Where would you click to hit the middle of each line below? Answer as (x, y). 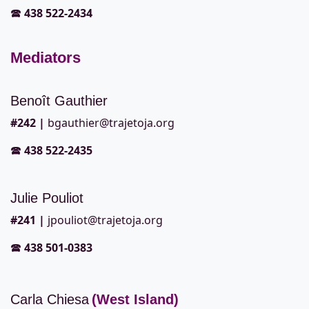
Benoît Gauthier (59, 101)
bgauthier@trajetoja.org (111, 123)
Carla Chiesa (50, 300)
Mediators (46, 58)
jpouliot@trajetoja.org (105, 220)
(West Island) (135, 300)
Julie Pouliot (47, 198)
